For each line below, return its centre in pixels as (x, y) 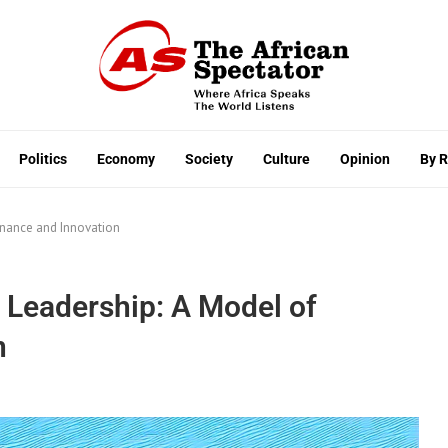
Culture (286, 158)
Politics (43, 158)
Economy (126, 158)
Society (209, 158)
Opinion (365, 158)
